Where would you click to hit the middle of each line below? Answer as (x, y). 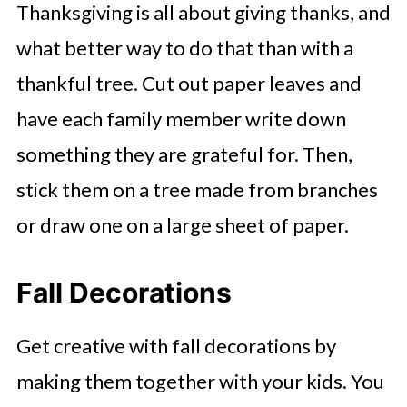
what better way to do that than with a (184, 48)
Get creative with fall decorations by (176, 346)
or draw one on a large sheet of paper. (182, 225)
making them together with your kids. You (200, 382)
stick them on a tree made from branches (197, 190)
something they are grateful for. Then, (184, 154)
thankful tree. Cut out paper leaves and (189, 84)
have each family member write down (181, 119)
